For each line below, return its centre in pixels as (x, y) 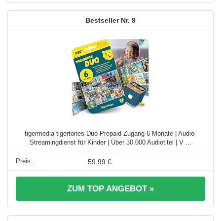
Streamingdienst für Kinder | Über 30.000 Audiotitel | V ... (110, 142)
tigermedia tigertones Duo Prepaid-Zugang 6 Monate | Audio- (110, 133)
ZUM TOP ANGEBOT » (110, 188)
